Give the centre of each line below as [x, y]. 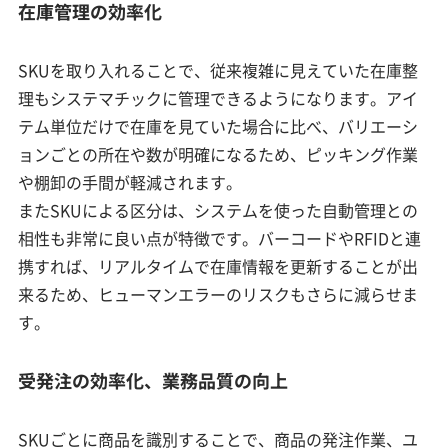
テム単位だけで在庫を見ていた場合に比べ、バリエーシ [218, 125]
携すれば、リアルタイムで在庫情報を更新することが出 [218, 265]
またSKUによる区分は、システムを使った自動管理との [218, 209]
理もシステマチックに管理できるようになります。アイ [218, 97]
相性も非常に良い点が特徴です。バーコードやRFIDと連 [220, 237]
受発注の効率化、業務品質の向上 [153, 379]
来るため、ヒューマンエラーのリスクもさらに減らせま [218, 293]
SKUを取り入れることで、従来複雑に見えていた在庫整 [218, 69]
